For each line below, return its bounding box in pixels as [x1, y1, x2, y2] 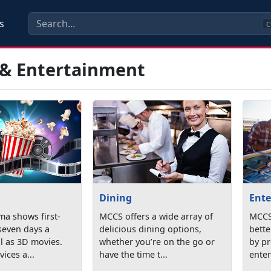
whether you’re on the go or [99, 235, 215, 247]
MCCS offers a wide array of [99, 210, 214, 222]
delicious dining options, [99, 223, 202, 235]
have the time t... [99, 248, 168, 260]
